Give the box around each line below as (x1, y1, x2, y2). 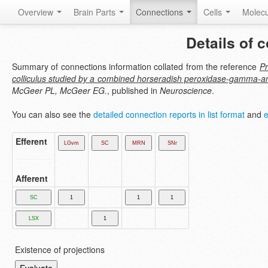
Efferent (16, 135, 47, 147)
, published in (107, 84, 160, 96)
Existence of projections (15, 243, 105, 255)
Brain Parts (74, 6, 118, 18)
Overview (18, 6, 56, 18)
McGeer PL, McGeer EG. (12, 84, 107, 96)
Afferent (16, 172, 48, 184)
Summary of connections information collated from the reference (12, 60, 260, 72)
